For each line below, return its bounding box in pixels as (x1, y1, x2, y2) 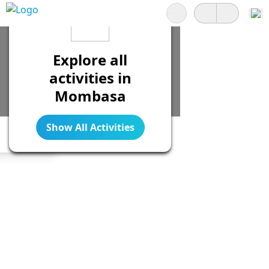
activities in (49, 68, 131, 88)
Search (166, 2, 189, 13)
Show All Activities (46, 121, 134, 134)
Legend (11, 132, 38, 142)
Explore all (53, 50, 127, 70)
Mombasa (54, 86, 126, 106)
